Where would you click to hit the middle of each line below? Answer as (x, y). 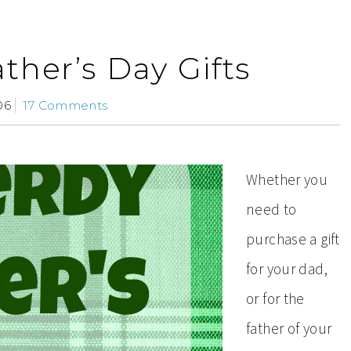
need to (271, 209)
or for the (275, 299)
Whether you (287, 179)
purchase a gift (293, 239)
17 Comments (65, 105)
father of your (289, 328)
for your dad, (287, 269)
